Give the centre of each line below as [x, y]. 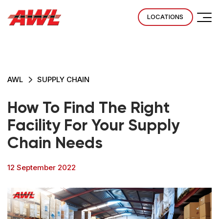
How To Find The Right [88, 108]
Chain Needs [55, 143]
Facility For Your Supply [93, 126]
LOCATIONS [165, 17]
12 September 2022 [42, 167]
